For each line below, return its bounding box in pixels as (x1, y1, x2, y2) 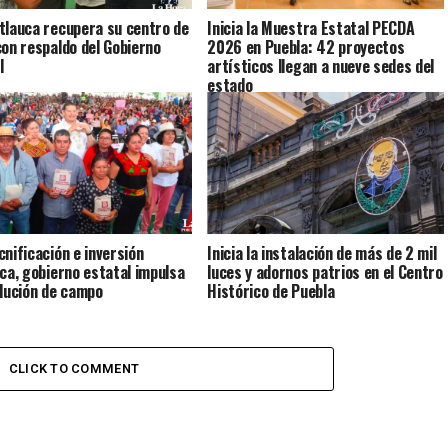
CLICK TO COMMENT (8, 361, 140, 376)
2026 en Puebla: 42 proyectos (207, 34, 405, 59)
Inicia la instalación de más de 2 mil (207, 240, 437, 265)
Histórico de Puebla (207, 278, 335, 303)
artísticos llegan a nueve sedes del (207, 53, 435, 78)
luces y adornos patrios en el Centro (207, 259, 443, 284)
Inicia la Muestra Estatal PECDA (207, 15, 415, 40)
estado (207, 72, 253, 97)
